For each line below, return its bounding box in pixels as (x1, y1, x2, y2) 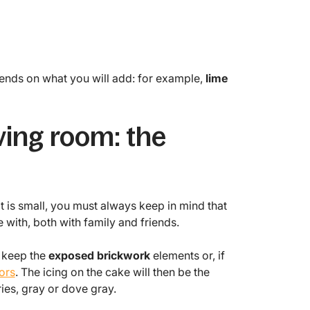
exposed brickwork (48, 248, 150, 263)
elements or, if (149, 248, 225, 263)
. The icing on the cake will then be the (15, 265, 210, 280)
